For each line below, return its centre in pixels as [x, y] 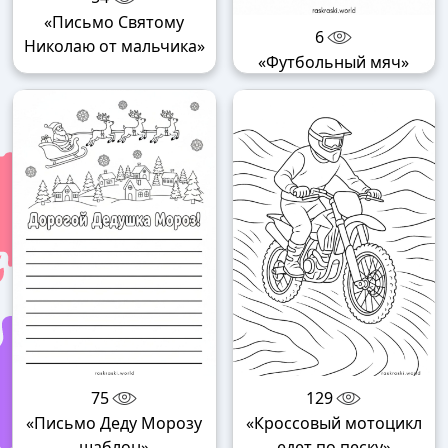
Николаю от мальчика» [114, 46]
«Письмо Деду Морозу [114, 423]
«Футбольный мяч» [334, 61]
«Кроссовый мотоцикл [333, 423]
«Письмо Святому [114, 22]
